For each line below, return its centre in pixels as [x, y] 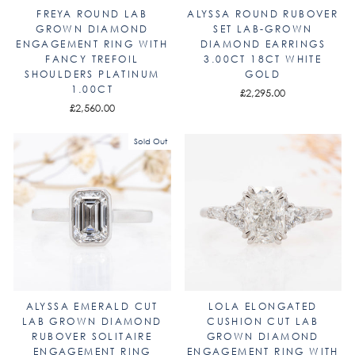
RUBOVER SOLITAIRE [92, 336]
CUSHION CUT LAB [263, 321]
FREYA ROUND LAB [92, 14]
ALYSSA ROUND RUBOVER [263, 14]
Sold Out [150, 141]
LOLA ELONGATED [263, 306]
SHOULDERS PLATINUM [92, 74]
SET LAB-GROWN [263, 29]
